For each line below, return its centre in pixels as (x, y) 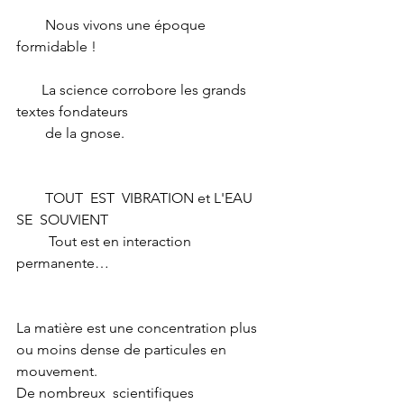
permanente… (72, 262)
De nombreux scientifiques (109, 392)
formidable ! (56, 46)
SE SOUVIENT (62, 219)
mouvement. (59, 371)
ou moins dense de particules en (123, 349)
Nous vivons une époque (31, 24)
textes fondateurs (74, 111)
